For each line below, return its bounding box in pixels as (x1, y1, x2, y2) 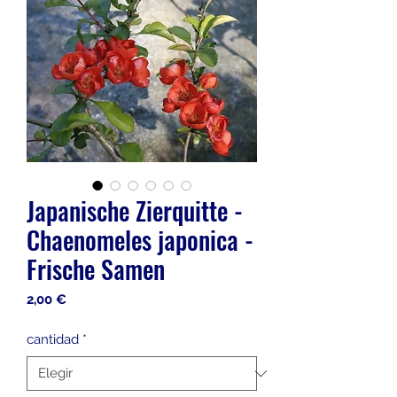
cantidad (27, 331, 79, 347)
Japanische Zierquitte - (27, 192, 243, 229)
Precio (66, 291, 105, 307)
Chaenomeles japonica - (27, 222, 253, 258)
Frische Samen (27, 251, 165, 287)
